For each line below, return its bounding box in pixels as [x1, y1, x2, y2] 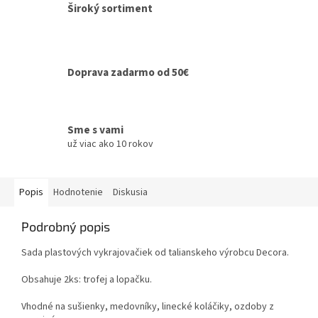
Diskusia [113, 185, 148, 200]
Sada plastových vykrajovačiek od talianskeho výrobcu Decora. [21, 246, 289, 261]
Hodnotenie [53, 185, 103, 200]
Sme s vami [67, 121, 124, 138]
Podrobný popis [21, 219, 110, 235]
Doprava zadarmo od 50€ [67, 65, 189, 81]
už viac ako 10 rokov [67, 136, 153, 151]
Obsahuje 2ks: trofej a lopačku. [21, 273, 152, 287]
